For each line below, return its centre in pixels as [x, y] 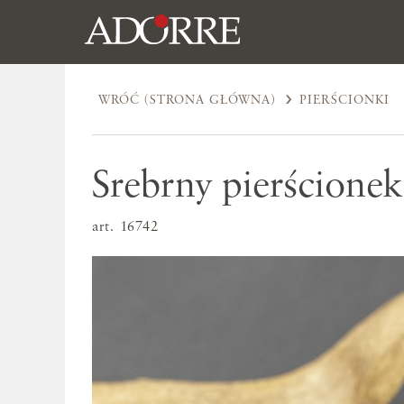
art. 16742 [126, 228]
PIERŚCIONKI [345, 100]
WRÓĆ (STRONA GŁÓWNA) [188, 100]
